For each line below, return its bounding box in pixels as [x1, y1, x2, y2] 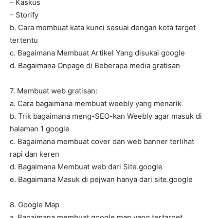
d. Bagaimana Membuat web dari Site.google [10, 162, 163, 172]
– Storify [10, 10, 38, 20]
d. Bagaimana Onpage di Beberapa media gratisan [10, 61, 180, 71]
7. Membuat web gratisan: [10, 86, 97, 96]
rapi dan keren [10, 149, 59, 159]
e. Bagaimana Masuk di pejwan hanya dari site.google [10, 175, 193, 184]
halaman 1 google [10, 124, 70, 134]
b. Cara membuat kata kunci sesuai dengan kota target [10, 23, 196, 33]
